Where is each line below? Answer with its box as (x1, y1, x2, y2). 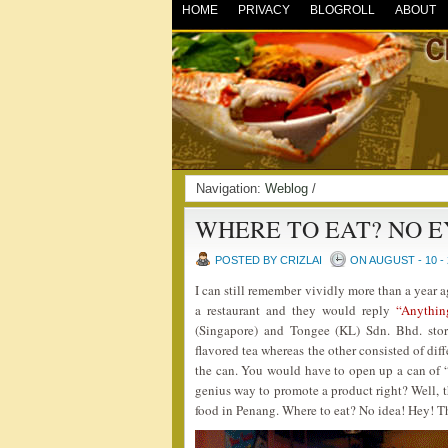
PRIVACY (238, 3, 290, 17)
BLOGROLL (310, 3, 375, 17)
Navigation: (196, 181, 265, 196)
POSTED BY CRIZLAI (215, 254, 322, 266)
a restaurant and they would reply (195, 301, 396, 319)
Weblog (265, 181, 308, 196)
